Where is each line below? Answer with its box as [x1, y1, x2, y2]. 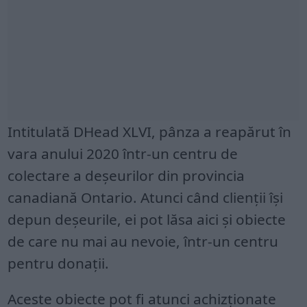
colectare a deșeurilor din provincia [8, 165, 245, 185]
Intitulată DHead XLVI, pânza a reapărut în [8, 121, 292, 141]
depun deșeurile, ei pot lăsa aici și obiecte [8, 209, 286, 229]
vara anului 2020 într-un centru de [8, 143, 238, 163]
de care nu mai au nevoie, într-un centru [8, 231, 279, 251]
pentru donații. [8, 253, 110, 273]
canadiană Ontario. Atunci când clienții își [8, 187, 284, 207]
